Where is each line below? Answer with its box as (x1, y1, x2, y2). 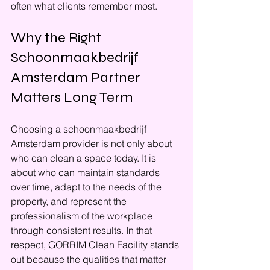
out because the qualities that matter (11, 253, 169, 265)
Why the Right (11, 29, 104, 46)
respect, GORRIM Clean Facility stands (11, 239, 181, 251)
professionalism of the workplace (11, 210, 155, 222)
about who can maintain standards (11, 166, 162, 178)
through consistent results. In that (11, 224, 154, 236)
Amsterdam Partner (11, 69, 143, 86)
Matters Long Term (11, 89, 133, 106)
